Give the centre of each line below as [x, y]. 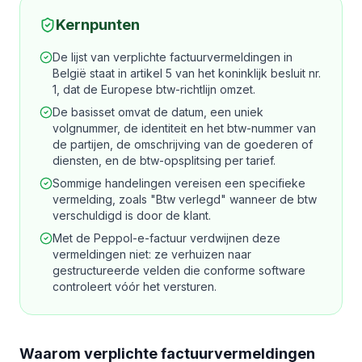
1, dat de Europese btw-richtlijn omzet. [154, 90]
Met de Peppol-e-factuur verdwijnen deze [166, 238]
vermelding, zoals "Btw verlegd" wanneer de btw [185, 200]
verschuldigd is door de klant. [132, 216]
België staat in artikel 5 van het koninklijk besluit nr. [187, 74]
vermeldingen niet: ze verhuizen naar [152, 255]
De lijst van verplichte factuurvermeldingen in [173, 57]
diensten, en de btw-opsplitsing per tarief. [164, 161]
